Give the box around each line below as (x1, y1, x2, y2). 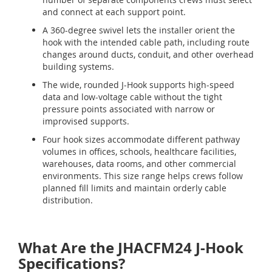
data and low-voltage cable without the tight (42, 91, 222, 103)
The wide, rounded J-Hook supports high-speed (42, 79, 234, 91)
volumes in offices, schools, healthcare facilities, (42, 146, 236, 158)
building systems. (42, 61, 114, 73)
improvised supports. (42, 115, 129, 127)
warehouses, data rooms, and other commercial (42, 158, 236, 170)
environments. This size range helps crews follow (42, 170, 243, 182)
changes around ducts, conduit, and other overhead (42, 49, 254, 61)
